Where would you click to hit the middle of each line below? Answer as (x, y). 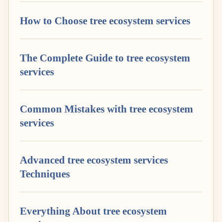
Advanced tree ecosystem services (94, 160)
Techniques (45, 174)
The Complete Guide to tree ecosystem (105, 58)
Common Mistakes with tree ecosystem (107, 109)
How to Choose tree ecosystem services (105, 21)
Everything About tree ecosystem (93, 211)
